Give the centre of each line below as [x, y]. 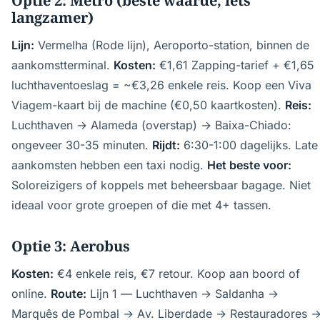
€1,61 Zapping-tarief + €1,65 [235, 65]
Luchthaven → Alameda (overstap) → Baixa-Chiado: [151, 125]
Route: [69, 294]
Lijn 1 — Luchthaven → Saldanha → [182, 294]
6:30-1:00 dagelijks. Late [249, 145]
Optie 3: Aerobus [71, 246]
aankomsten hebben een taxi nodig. [109, 165]
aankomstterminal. [62, 65]
